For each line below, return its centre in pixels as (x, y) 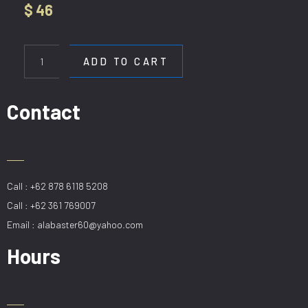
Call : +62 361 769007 (51, 205)
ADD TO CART (126, 62)
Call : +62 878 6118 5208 (57, 186)
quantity (43, 85)
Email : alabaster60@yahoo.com (75, 224)
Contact (44, 111)
